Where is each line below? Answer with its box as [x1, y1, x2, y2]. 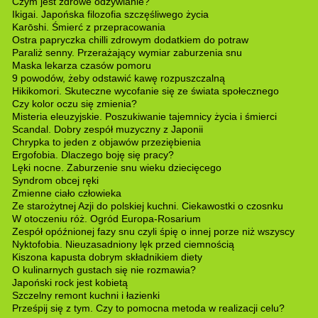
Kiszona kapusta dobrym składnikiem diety [11, 251, 202, 263]
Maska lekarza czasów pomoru [11, 59, 151, 71]
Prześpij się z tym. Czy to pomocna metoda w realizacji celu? [11, 302, 285, 314]
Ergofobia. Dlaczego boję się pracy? [11, 148, 174, 160]
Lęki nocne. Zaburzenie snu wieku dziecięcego [11, 161, 221, 173]
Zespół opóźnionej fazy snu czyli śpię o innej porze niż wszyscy [11, 225, 295, 237]
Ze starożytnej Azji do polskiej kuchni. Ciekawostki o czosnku [11, 199, 283, 212]
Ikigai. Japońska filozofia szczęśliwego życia [11, 8, 209, 20]
